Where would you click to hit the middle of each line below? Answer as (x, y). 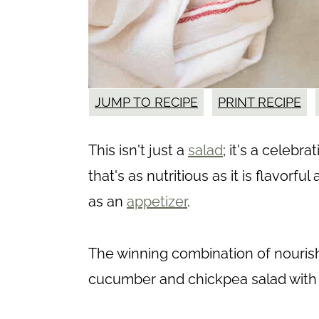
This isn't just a (138, 151)
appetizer (157, 202)
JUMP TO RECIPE (146, 103)
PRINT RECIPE (260, 103)
